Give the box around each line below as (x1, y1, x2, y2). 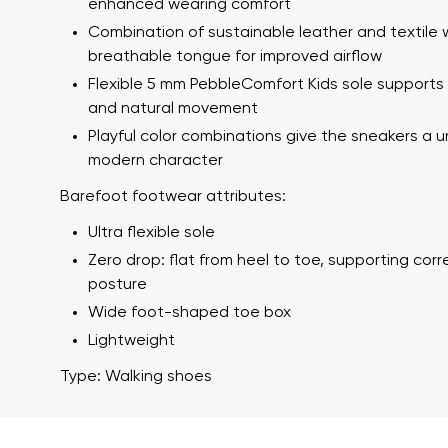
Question (354, 422, 419, 436)
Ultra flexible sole (88, 225, 215, 241)
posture (88, 277, 147, 293)
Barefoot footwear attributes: (60, 189, 286, 205)
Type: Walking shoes (60, 369, 212, 385)
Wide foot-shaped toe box (88, 305, 291, 321)
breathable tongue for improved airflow (88, 49, 382, 65)
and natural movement (88, 101, 258, 117)
